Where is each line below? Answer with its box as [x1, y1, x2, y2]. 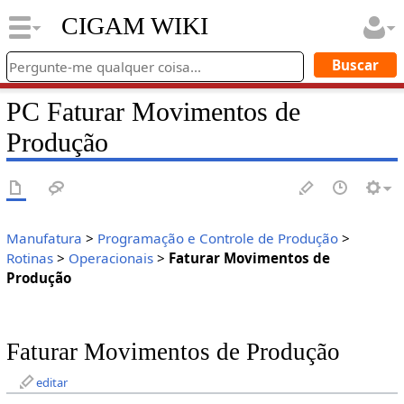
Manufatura [5, 229, 82, 248]
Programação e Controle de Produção [96, 229, 338, 248]
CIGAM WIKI [60, 12, 208, 41]
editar [35, 374, 68, 391]
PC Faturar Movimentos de [5, 96, 300, 127]
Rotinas [5, 249, 53, 268]
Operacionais [68, 249, 153, 268]
